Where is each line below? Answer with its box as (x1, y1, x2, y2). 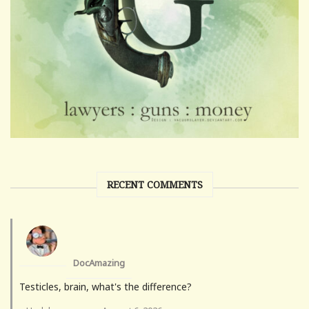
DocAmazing (73, 257, 125, 270)
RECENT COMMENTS (106, 178, 203, 192)
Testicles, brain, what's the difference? (19, 280, 192, 294)
